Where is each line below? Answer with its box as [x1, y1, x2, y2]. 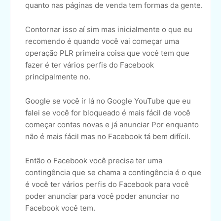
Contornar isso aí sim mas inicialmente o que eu [25, 25, 192, 35]
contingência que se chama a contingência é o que [25, 168, 201, 178]
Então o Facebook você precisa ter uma [25, 156, 162, 166]
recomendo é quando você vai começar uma [25, 37, 179, 46]
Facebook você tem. [25, 203, 95, 213]
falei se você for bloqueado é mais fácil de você [25, 108, 190, 118]
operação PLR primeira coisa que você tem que [25, 48, 189, 58]
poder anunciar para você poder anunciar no [25, 191, 180, 201]
